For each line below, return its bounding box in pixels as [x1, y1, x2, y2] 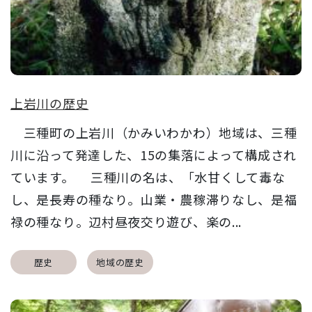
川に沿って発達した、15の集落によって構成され [10, 145, 297, 164]
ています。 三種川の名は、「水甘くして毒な [10, 167, 286, 186]
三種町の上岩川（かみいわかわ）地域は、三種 [10, 123, 297, 141]
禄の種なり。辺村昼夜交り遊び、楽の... [10, 212, 242, 231]
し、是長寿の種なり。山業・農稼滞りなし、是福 [10, 189, 297, 208]
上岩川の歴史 [10, 93, 89, 112]
